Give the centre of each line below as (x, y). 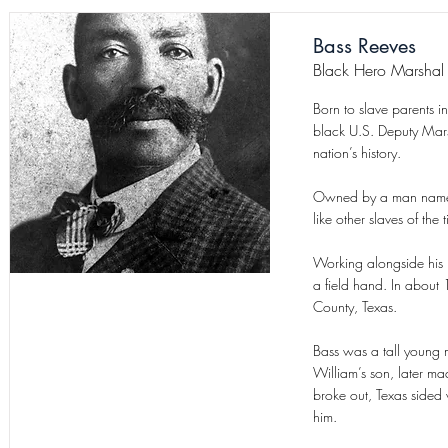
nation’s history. (357, 152)
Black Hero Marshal (378, 70)
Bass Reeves (364, 46)
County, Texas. (355, 306)
